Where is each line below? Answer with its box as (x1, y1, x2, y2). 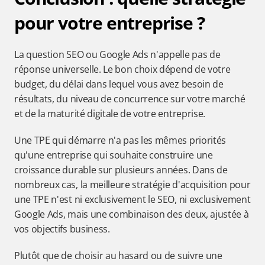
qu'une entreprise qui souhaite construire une (14, 148, 213, 161)
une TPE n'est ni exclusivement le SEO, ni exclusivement (14, 193, 251, 206)
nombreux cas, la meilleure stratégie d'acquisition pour (14, 178, 251, 191)
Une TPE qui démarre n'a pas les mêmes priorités (14, 134, 226, 147)
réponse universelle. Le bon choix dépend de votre (14, 63, 231, 76)
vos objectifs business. (14, 222, 110, 235)
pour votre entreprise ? (14, 11, 205, 35)
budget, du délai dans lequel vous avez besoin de (14, 77, 224, 91)
